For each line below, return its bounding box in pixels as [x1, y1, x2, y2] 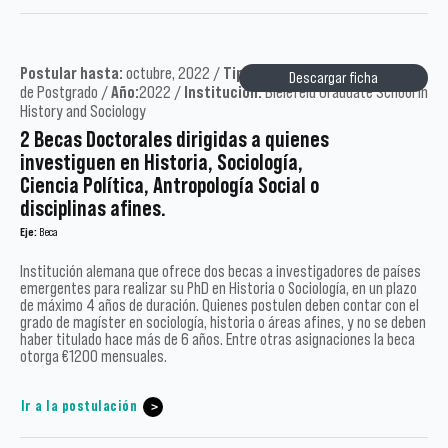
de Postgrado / [20, 83, 111, 103]
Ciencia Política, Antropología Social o [20, 173, 319, 199]
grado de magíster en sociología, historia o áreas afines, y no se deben [20, 313, 426, 332]
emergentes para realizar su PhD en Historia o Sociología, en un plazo [20, 279, 417, 298]
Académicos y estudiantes [259, 64, 414, 84]
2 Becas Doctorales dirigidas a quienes [20, 127, 329, 153]
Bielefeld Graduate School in [262, 83, 428, 103]
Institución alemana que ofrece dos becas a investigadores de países [20, 262, 421, 281]
